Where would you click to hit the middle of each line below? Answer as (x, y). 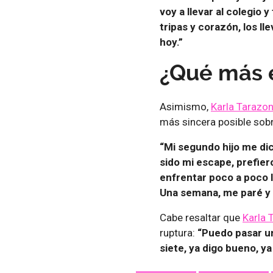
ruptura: (179, 232)
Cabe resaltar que (201, 217)
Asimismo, (185, 106)
